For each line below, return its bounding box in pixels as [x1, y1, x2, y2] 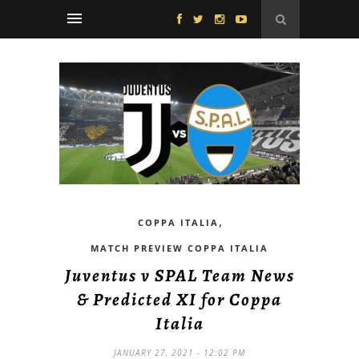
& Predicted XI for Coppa [77, 287, 282, 312]
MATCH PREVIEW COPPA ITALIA [91, 241, 268, 254]
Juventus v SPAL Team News [64, 263, 295, 288]
